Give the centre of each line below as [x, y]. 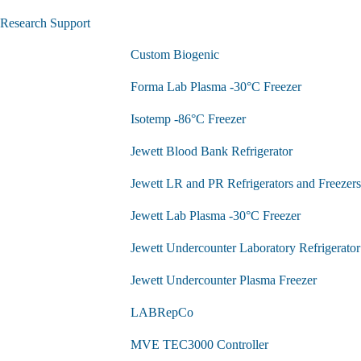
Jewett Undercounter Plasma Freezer [224, 280]
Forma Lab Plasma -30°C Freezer [216, 86]
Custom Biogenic [175, 54]
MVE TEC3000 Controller [199, 344]
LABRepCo [162, 312]
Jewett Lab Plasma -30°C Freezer [216, 215]
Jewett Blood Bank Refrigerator [212, 151]
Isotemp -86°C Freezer [188, 118]
